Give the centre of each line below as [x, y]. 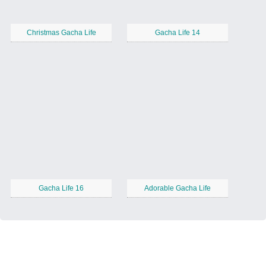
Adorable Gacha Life [178, 189]
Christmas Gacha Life [61, 33]
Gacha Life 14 [178, 33]
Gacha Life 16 [61, 189]
